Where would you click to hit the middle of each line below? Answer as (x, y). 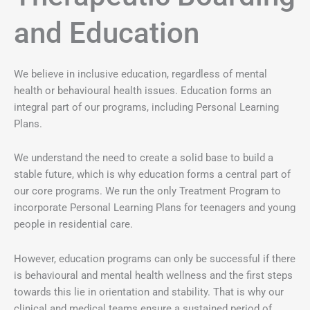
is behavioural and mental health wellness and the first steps (153, 275)
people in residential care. (73, 225)
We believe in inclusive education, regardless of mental (140, 74)
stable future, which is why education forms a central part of (152, 175)
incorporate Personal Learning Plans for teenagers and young (155, 208)
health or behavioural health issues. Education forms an (143, 90)
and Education (107, 33)
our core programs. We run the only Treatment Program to (147, 191)
